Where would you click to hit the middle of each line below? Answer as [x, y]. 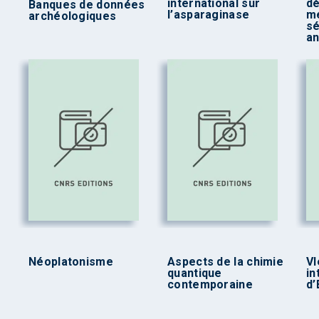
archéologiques [73, 16]
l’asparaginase [209, 14]
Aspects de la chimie [226, 262]
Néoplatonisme [71, 262]
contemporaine [210, 285]
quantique [195, 273]
